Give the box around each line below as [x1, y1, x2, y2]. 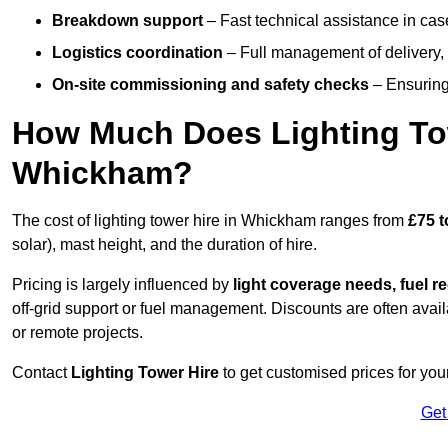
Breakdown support [52, 12, 203, 30]
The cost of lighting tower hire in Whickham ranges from [12, 212, 408, 230]
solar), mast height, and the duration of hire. [12, 236, 317, 254]
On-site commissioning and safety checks [52, 76, 369, 94]
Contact [12, 364, 71, 382]
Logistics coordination [52, 44, 223, 62]
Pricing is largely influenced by [12, 276, 233, 294]
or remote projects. [12, 324, 143, 342]
